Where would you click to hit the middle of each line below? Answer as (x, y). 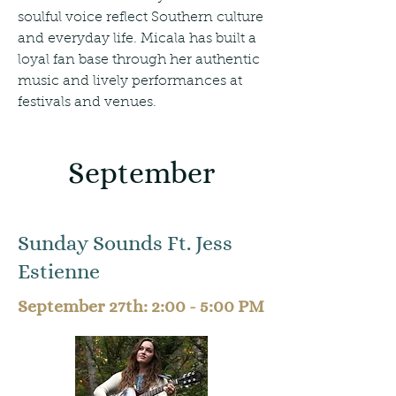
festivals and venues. (87, 103)
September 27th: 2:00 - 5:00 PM (141, 306)
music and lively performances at (130, 81)
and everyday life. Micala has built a (137, 39)
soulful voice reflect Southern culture (141, 18)
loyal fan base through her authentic (139, 60)
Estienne (59, 271)
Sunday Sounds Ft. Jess (125, 243)
